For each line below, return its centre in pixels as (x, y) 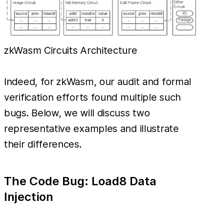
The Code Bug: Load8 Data (80, 181)
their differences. (43, 144)
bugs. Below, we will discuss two (77, 113)
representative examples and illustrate (91, 128)
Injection (29, 197)
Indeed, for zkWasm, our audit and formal (98, 81)
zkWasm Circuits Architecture (71, 50)
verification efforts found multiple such (93, 97)
